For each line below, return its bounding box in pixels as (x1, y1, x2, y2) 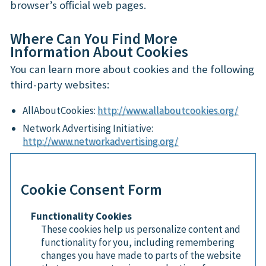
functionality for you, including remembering (41, 235, 235, 249)
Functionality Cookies (31, 209, 132, 223)
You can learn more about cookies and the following (10, 62, 254, 76)
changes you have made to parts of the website (41, 248, 241, 262)
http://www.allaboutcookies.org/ (97, 103, 239, 117)
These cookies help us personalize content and (41, 222, 240, 236)
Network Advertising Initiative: (23, 122, 154, 135)
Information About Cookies (10, 42, 188, 61)
